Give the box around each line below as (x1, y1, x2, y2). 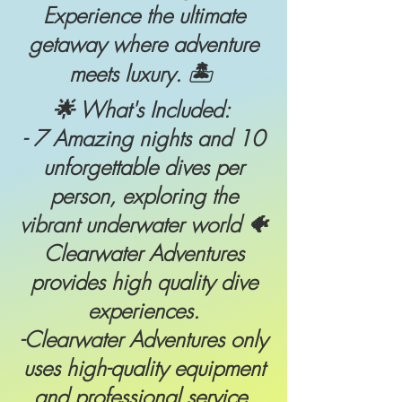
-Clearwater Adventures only (20, 325, 267, 354)
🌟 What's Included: (52, 95, 235, 124)
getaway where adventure (29, 30, 258, 58)
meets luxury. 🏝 (69, 59, 218, 88)
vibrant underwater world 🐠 (19, 210, 268, 239)
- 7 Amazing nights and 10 (22, 124, 265, 153)
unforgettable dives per (43, 153, 244, 181)
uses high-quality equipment (22, 354, 265, 382)
